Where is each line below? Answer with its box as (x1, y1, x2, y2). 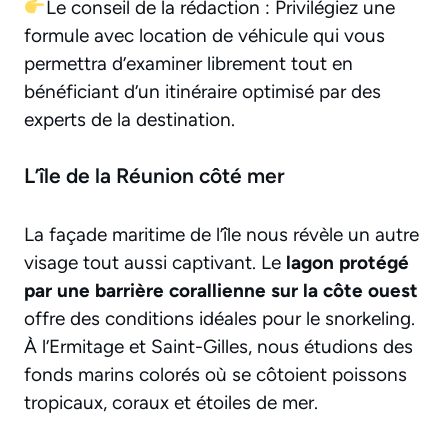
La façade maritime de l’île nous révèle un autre (24, 223, 419, 247)
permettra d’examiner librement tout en (24, 51, 353, 75)
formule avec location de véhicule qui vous (24, 23, 385, 47)
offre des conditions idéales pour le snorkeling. (24, 307, 415, 331)
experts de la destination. (24, 107, 235, 131)
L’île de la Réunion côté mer (24, 163, 285, 189)
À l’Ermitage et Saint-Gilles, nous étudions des (24, 335, 413, 359)
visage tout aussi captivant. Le (24, 251, 286, 275)
